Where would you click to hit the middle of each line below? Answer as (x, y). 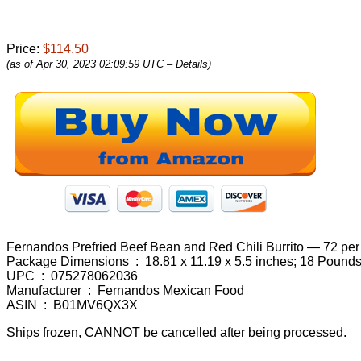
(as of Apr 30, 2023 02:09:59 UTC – (91, 64)
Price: (25, 48)
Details (192, 64)
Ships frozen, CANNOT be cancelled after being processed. (176, 332)
